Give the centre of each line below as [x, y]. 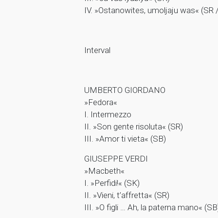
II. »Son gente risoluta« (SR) [133, 127]
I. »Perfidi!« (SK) [112, 183]
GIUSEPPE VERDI [116, 159]
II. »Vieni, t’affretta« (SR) [127, 195]
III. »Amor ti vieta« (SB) [125, 139]
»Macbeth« [104, 171]
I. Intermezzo [108, 115]
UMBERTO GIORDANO [125, 90]
